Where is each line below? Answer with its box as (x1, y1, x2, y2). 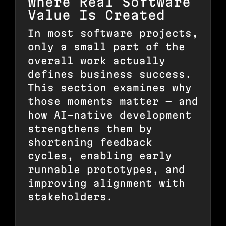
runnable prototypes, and (28, 163, 185, 175)
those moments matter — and (28, 95, 198, 107)
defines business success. (28, 68, 192, 80)
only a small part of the (28, 41, 185, 52)
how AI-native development (28, 109, 192, 121)
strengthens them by (28, 123, 152, 134)
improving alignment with (28, 177, 185, 189)
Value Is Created (28, 7, 165, 22)
